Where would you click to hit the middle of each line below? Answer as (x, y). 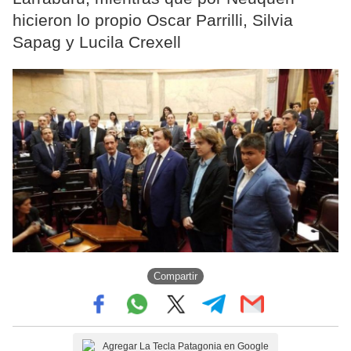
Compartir (175, 276)
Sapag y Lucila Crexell (97, 42)
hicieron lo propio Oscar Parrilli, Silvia (153, 20)
